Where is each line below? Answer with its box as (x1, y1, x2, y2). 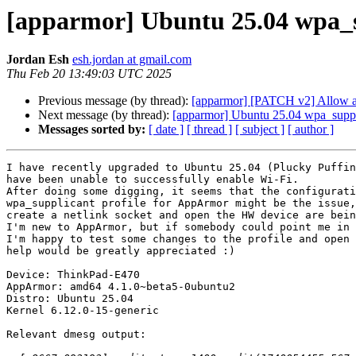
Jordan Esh (6, 52, 69, 67)
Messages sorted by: (38, 122, 145, 137)
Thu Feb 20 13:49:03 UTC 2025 (6, 67, 172, 81)
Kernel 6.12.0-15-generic (6, 304, 159, 317)
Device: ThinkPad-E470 (6, 269, 140, 281)
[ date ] (149, 122, 184, 137)
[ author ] (288, 122, 334, 137)
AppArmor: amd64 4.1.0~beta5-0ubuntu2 (6, 281, 235, 293)
